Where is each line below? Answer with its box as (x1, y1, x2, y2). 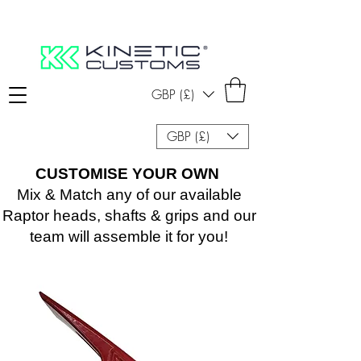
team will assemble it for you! (30, 227, 228, 245)
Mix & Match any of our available (16, 185, 242, 203)
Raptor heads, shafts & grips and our (2, 206, 256, 224)
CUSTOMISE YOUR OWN (35, 164, 219, 182)
